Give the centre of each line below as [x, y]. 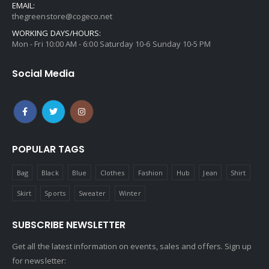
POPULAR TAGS [48, 149]
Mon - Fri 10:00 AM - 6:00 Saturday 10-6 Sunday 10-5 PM [112, 44]
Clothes [112, 172]
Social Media [43, 73]
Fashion [150, 172]
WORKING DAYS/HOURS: [57, 33]
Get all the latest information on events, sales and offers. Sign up [132, 246]
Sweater [92, 193]
